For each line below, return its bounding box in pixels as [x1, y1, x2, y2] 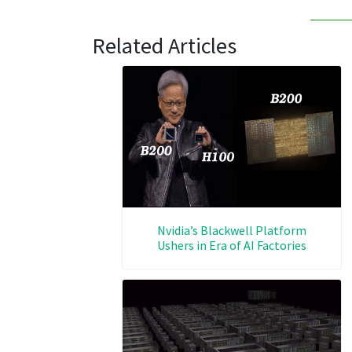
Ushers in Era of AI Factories [157, 236, 307, 253]
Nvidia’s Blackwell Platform [157, 222, 307, 238]
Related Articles [92, 31, 236, 60]
